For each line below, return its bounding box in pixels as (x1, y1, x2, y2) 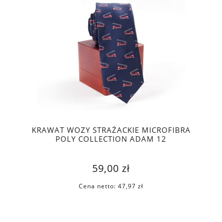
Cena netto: (79, 182, 118, 191)
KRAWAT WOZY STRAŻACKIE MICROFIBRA (31, 124, 191, 135)
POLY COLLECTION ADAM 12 (55, 133, 166, 144)
